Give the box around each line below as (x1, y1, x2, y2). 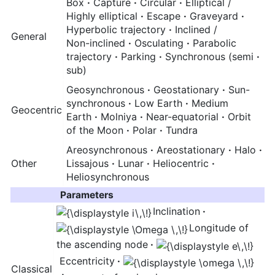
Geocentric (11, 104, 62, 117)
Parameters (60, 189, 114, 201)
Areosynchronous (66, 144, 150, 157)
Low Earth (134, 97, 185, 110)
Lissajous (66, 157, 112, 170)
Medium (192, 97, 228, 110)
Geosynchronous (66, 83, 147, 96)
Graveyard (190, 10, 241, 23)
